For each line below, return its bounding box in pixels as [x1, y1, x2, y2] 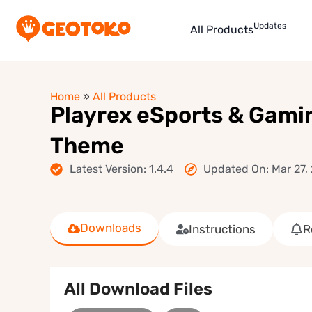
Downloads [80, 221, 141, 235]
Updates [253, 21, 287, 31]
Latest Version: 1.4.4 [69, 162, 173, 176]
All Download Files [64, 279, 212, 299]
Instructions [189, 221, 256, 236]
